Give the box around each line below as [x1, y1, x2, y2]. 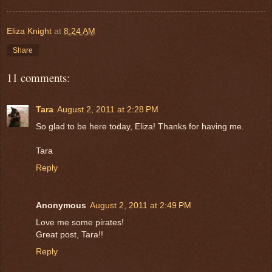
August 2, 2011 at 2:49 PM [90, 200, 191, 210]
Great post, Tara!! [36, 229, 103, 239]
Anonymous [36, 200, 86, 210]
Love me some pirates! [36, 217, 124, 227]
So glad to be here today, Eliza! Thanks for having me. [36, 121, 244, 131]
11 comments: [7, 69, 70, 85]
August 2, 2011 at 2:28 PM [57, 104, 158, 114]
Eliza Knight [7, 25, 52, 36]
